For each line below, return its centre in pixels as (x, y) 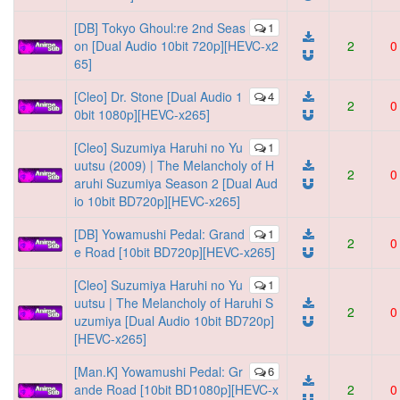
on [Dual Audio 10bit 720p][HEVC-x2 (176, 46)
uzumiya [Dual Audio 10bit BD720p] (174, 321)
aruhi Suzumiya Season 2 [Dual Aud (176, 183)
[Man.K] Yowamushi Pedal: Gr (158, 371)
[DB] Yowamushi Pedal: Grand (159, 234)
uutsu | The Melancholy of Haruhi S (174, 303)
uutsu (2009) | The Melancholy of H (174, 165)
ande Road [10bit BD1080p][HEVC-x (176, 389)
